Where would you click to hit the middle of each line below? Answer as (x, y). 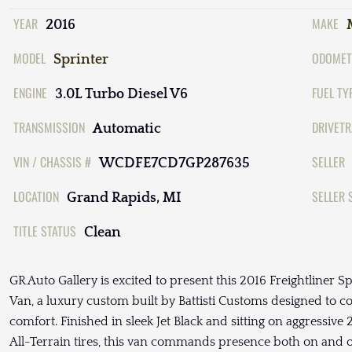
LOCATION (36, 197)
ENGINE (30, 93)
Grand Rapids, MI (124, 198)
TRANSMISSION (49, 128)
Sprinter (81, 60)
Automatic (127, 129)
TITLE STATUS (45, 231)
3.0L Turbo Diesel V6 (121, 95)
